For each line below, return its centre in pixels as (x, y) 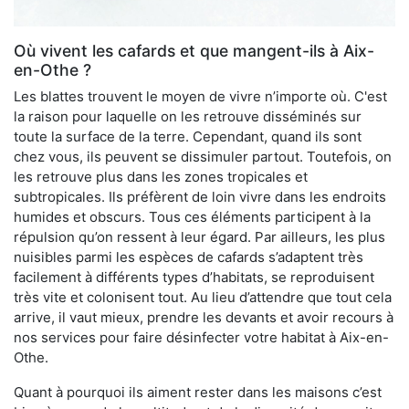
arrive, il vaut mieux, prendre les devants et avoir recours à (204, 317)
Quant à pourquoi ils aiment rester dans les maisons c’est (198, 392)
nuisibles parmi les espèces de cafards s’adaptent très (189, 257)
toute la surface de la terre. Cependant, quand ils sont (188, 136)
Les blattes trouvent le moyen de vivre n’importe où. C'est (200, 96)
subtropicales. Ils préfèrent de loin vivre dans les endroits (200, 196)
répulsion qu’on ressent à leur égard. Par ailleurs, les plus (199, 236)
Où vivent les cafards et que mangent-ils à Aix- (194, 50)
